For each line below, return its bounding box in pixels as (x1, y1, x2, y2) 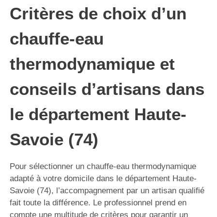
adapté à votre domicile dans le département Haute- (10, 173, 197, 183)
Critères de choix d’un (10, 3, 186, 23)
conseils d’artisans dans (10, 79, 204, 98)
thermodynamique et (10, 54, 175, 73)
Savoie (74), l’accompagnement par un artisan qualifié (10, 186, 204, 195)
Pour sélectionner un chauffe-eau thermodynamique (10, 161, 196, 171)
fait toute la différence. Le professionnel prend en (10, 198, 186, 207)
